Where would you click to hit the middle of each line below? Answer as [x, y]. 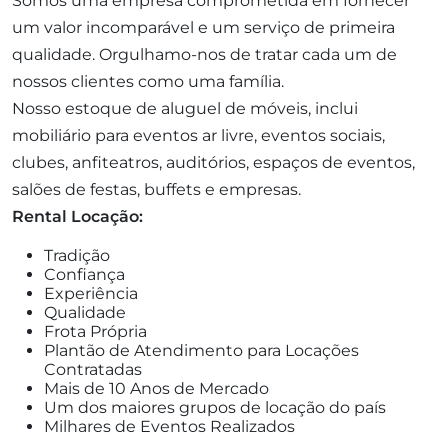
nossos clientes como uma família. [148, 81]
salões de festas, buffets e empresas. [156, 189]
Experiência [91, 293]
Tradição [77, 255]
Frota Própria [95, 331]
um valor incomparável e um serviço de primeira [203, 27]
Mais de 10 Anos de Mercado [156, 388]
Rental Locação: [77, 216]
